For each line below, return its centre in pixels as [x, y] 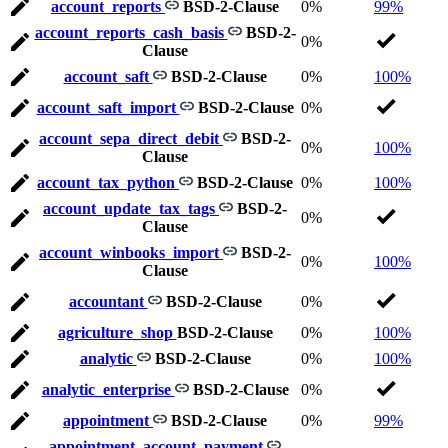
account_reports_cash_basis [131, 33]
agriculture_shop [117, 333]
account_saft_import [108, 108]
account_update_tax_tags [131, 209]
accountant [108, 302]
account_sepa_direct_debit [131, 139]
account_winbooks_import [131, 253]
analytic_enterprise [108, 390]
